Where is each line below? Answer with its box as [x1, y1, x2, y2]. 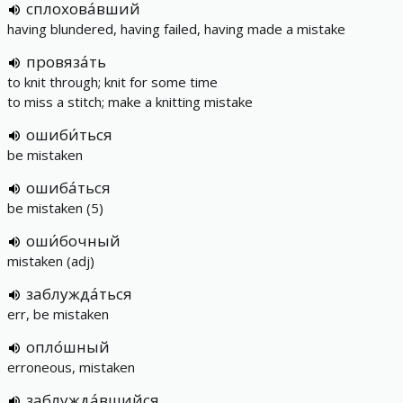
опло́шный [26, 336, 110, 357]
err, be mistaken [7, 305, 109, 323]
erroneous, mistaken [7, 358, 135, 376]
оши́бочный [26, 230, 121, 251]
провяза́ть [26, 51, 106, 72]
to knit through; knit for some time [7, 73, 218, 91]
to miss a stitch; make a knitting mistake [7, 93, 253, 111]
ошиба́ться [26, 177, 111, 198]
